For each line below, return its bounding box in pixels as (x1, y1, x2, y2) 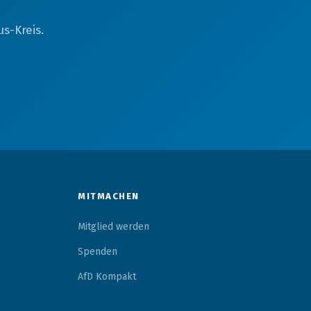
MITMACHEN (78, 191, 140, 201)
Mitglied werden (78, 221, 149, 233)
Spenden (78, 246, 117, 258)
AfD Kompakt (78, 271, 136, 283)
